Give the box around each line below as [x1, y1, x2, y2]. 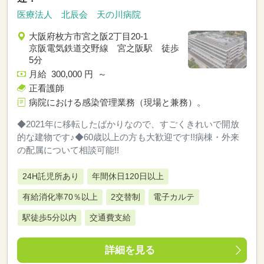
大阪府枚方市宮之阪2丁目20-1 [29, 31, 148, 42]
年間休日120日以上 [92, 171, 164, 181]
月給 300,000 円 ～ [29, 69, 109, 80]
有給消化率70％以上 [22, 192, 98, 202]
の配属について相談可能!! [17, 145, 119, 156]
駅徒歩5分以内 [22, 213, 77, 223]
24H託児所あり [22, 171, 79, 181]
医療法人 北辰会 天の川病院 [17, 9, 141, 20]
